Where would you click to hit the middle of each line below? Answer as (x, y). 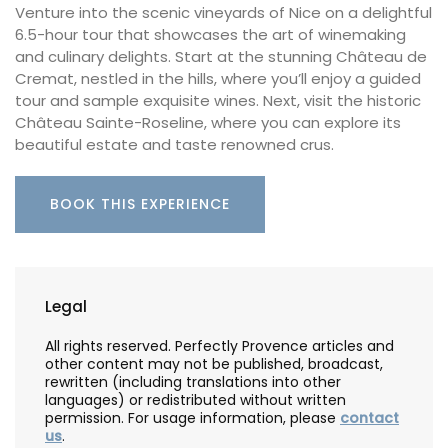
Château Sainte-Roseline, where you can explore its (208, 123)
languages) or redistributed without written (195, 399)
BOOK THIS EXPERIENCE (140, 203)
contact (369, 417)
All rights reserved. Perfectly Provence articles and (219, 345)
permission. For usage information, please (192, 417)
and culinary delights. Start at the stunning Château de (221, 57)
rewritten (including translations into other (193, 381)
